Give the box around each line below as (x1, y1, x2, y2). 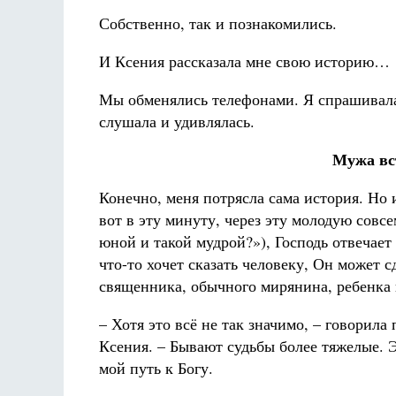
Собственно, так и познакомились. (99, 12, 337, 34)
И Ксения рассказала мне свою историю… (99, 50, 390, 72)
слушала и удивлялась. (99, 110, 255, 132)
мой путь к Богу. (99, 357, 213, 378)
